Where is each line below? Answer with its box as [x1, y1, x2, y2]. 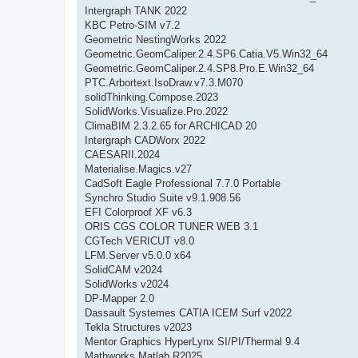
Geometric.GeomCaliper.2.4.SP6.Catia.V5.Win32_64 [85, 47, 328, 60]
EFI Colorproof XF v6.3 [85, 205, 192, 218]
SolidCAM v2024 [85, 263, 162, 276]
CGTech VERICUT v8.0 [85, 234, 194, 247]
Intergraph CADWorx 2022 [85, 133, 205, 146]
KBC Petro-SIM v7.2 [85, 18, 180, 31]
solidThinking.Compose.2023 [85, 90, 218, 103]
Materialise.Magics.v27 [85, 162, 192, 175]
